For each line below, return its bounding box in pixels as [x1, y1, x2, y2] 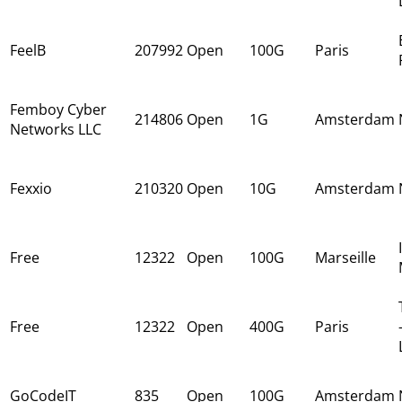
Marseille [315, 247, 376, 267]
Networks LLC [10, 118, 101, 139]
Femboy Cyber [10, 99, 107, 119]
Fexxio [10, 178, 52, 198]
